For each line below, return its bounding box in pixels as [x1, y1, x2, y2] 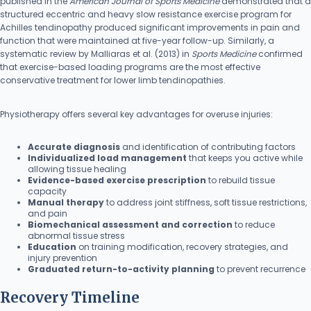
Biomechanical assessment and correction [28, 219, 233, 230]
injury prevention [28, 252, 97, 264]
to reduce [233, 219, 275, 230]
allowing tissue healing [28, 163, 126, 175]
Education [28, 241, 76, 253]
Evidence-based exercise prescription [28, 174, 206, 186]
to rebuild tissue [206, 174, 275, 186]
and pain [28, 208, 67, 219]
